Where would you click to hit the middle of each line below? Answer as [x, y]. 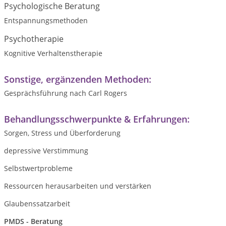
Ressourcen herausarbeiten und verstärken [78, 186]
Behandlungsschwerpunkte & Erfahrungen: [97, 119]
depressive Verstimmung [46, 151]
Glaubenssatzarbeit [37, 204]
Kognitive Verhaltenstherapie [53, 53]
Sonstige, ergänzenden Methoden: [78, 79]
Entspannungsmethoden [46, 20]
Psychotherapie [34, 39]
